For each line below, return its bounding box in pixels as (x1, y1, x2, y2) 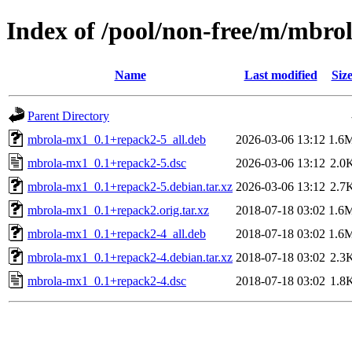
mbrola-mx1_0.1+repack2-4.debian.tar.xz (27, 250, 233, 264)
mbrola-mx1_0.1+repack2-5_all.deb (27, 132, 206, 146)
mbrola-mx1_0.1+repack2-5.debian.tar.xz (27, 179, 233, 193)
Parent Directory (27, 108, 109, 123)
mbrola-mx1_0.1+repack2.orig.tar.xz (27, 203, 209, 217)
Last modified (244, 68, 317, 82)
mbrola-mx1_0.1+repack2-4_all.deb (27, 226, 206, 240)
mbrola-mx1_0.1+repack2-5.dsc (27, 156, 186, 170)
